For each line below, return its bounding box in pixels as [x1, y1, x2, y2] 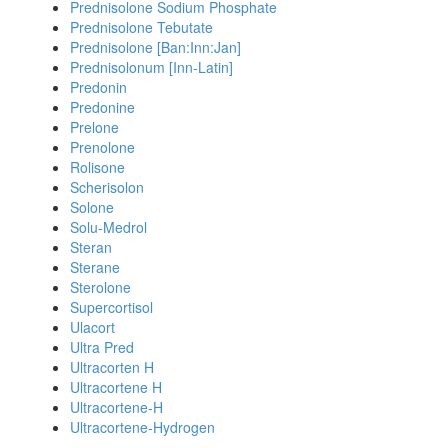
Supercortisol [70, 297, 153, 317]
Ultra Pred [70, 337, 134, 357]
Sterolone [70, 277, 131, 297]
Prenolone [70, 137, 135, 157]
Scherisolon [70, 177, 144, 197]
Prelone [70, 117, 119, 137]
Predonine [70, 97, 135, 117]
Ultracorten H [70, 357, 154, 377]
